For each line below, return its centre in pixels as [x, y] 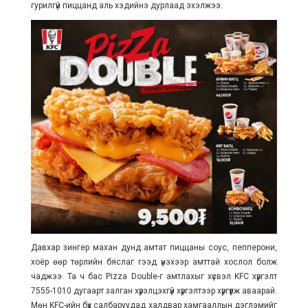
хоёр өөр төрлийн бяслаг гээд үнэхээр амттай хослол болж [154, 262]
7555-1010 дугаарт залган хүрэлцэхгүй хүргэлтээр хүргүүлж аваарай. [154, 291]
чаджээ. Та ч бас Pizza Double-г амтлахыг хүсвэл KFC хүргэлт [154, 277]
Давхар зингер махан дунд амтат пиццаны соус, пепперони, [154, 248]
